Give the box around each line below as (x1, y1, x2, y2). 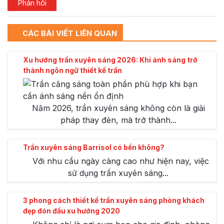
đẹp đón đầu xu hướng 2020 (23, 206, 120, 215)
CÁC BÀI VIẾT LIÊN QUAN (22, 28, 117, 38)
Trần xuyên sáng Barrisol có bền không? (23, 143, 166, 152)
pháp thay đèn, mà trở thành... (60, 115, 176, 125)
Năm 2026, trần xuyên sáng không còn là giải (31, 103, 205, 113)
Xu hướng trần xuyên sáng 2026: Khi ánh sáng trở (23, 55, 197, 64)
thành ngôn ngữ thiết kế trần (23, 66, 122, 75)
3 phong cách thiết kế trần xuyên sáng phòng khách (23, 196, 204, 205)
